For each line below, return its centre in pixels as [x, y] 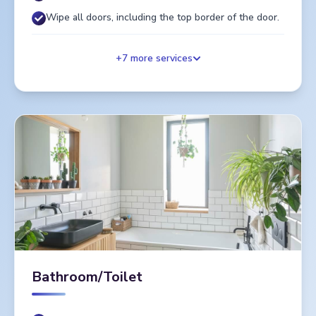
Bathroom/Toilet [87, 277]
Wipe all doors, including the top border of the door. [163, 18]
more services [160, 59]
